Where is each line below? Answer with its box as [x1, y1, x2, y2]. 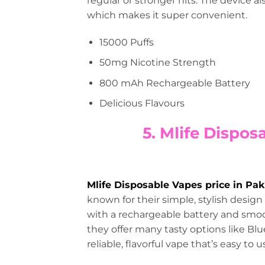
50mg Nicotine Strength [99, 57, 216, 69]
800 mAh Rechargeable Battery [99, 77, 250, 89]
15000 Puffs [99, 36, 154, 48]
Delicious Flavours [99, 98, 185, 109]
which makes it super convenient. [87, 9, 247, 21]
